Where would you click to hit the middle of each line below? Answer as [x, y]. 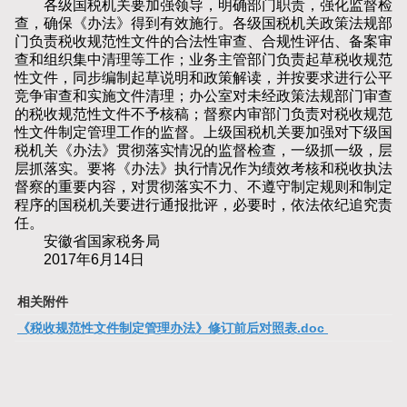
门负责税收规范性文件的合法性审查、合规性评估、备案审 [203, 42]
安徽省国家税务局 [87, 242]
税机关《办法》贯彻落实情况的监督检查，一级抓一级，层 [203, 151]
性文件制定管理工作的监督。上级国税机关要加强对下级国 [203, 133]
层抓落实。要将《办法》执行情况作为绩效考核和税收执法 [203, 169]
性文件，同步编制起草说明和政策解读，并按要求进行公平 [203, 78]
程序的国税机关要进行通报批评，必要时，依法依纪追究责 [203, 205]
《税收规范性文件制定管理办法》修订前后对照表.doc [173, 328]
